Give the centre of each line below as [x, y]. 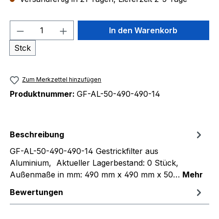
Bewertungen [36, 192]
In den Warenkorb [143, 31]
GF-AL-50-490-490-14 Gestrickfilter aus [84, 151]
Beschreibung [37, 134]
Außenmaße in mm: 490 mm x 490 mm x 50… [96, 174]
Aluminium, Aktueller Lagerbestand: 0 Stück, [97, 163]
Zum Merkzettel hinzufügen [62, 80]
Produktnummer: [43, 94]
